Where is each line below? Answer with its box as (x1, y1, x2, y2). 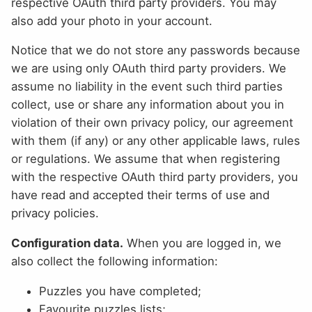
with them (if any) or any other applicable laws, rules (11, 134, 300, 148)
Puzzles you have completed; (39, 284, 201, 299)
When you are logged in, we (123, 236, 281, 251)
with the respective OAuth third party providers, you (11, 170, 298, 185)
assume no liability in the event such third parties (11, 79, 283, 94)
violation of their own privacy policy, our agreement (11, 116, 293, 130)
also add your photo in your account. (11, 13, 212, 28)
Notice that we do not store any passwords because (11, 43, 300, 58)
